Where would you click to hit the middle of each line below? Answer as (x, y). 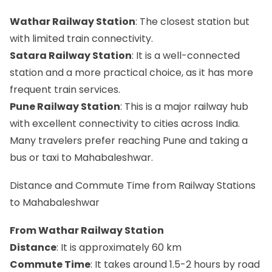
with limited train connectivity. (81, 38)
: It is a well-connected (186, 55)
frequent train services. (65, 89)
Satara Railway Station (71, 55)
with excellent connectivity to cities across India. (125, 123)
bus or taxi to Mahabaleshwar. (81, 157)
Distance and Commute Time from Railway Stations (133, 185)
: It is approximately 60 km (119, 248)
